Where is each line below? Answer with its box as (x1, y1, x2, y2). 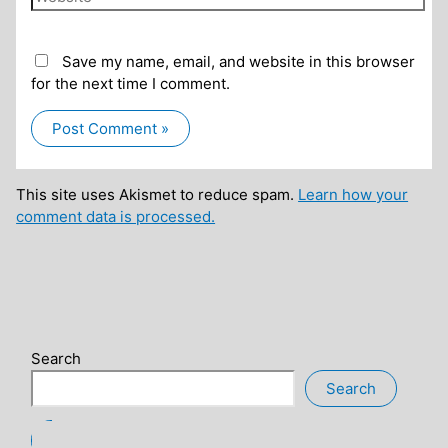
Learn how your (298, 185, 409, 205)
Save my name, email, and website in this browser (62, 51, 416, 71)
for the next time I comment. (31, 73, 231, 93)
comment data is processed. (16, 207, 216, 227)
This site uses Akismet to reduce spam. (16, 185, 299, 205)
